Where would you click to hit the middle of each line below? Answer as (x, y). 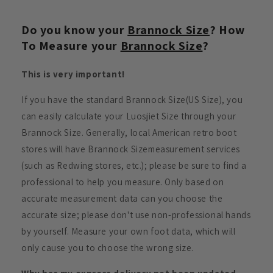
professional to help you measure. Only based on (123, 182)
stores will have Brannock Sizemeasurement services (131, 149)
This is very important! (73, 74)
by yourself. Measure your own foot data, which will (129, 231)
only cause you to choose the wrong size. (108, 247)
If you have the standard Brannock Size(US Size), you (132, 99)
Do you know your (75, 30)
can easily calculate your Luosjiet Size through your (129, 116)
